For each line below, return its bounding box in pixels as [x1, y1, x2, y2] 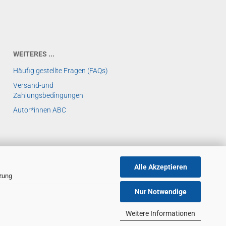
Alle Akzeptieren [134, 162, 187, 171]
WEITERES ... [13, 50, 54, 58]
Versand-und [13, 81, 53, 89]
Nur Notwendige [134, 188, 187, 196]
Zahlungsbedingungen [13, 91, 83, 99]
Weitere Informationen [126, 209, 195, 217]
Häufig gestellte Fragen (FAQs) [13, 67, 108, 75]
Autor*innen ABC [13, 106, 66, 114]
